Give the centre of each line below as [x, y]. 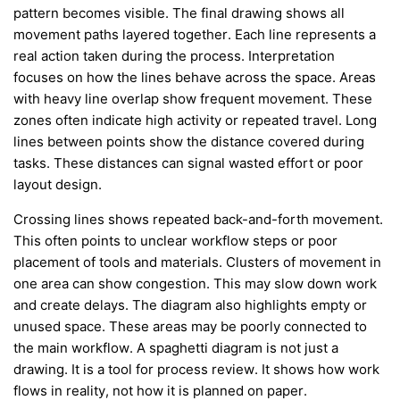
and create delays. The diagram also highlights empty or [190, 305]
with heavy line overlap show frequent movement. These [193, 99]
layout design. [58, 184]
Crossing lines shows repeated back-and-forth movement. [198, 219]
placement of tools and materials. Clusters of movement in [197, 262]
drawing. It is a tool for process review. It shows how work [196, 369]
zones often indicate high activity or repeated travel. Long [195, 120]
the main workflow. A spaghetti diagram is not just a [176, 348]
